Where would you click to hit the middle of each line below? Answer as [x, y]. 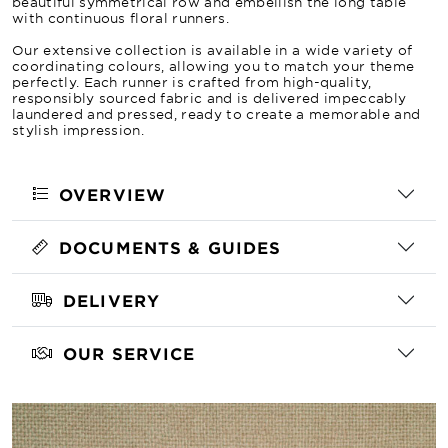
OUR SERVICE [129, 353]
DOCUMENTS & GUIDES [170, 247]
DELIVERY [112, 300]
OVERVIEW [113, 194]
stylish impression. [78, 130]
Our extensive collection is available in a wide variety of [212, 50]
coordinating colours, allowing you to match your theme [213, 66]
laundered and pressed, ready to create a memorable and [216, 114]
